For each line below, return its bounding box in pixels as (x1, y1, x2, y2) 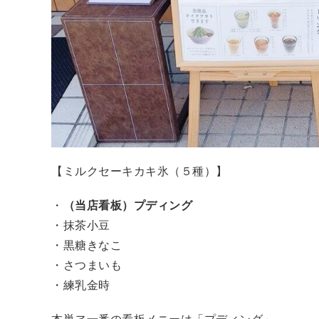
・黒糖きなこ (51, 239, 122, 252)
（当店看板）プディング (63, 199, 192, 212)
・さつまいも (51, 259, 122, 272)
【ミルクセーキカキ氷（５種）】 (51, 165, 228, 178)
